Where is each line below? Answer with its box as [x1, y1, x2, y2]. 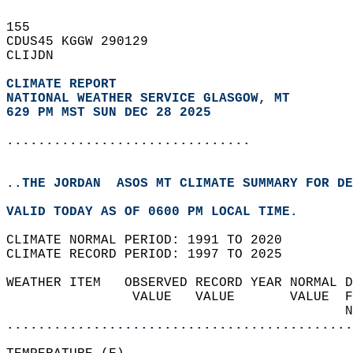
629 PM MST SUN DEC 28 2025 [6, 106, 211, 120]
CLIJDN [6, 49, 69, 63]
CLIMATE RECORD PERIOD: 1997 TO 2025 [6, 247, 298, 262]
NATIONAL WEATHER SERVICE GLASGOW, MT [6, 91, 290, 106]
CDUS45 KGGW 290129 [6, 35, 164, 49]
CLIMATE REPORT [6, 77, 124, 91]
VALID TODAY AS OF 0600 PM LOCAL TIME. [6, 205, 314, 219]
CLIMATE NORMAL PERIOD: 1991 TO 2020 [6, 233, 298, 247]
